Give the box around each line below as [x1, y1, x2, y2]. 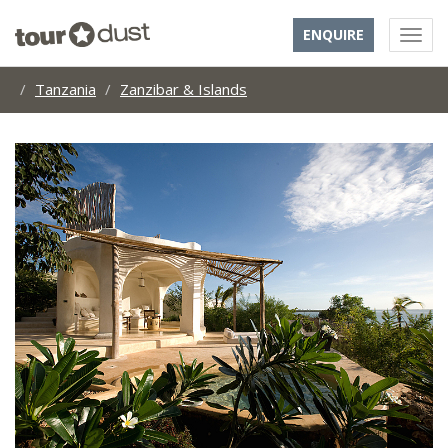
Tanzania [35, 79, 96, 99]
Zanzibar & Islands [120, 79, 247, 99]
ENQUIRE [303, 25, 364, 44]
